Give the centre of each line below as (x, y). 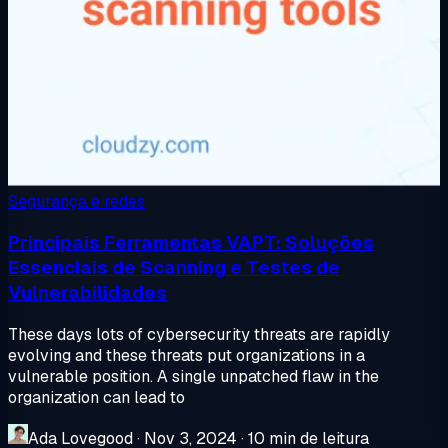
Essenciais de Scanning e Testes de (174, 268)
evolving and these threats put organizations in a (186, 356)
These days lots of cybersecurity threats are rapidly (199, 335)
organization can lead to (96, 398)
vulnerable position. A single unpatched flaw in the (193, 377)
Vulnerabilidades (87, 293)
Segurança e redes (76, 201)
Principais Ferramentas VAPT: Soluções (191, 243)
